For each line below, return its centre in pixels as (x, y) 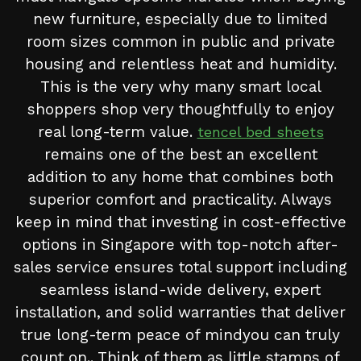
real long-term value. (117, 132)
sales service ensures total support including (180, 268)
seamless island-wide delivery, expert (180, 290)
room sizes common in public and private (180, 42)
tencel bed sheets (260, 132)
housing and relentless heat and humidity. (180, 64)
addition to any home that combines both (180, 177)
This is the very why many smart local (180, 87)
